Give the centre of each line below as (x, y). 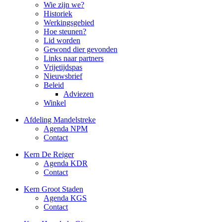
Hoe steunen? (65, 31)
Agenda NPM (66, 128)
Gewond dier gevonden (81, 49)
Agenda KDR (66, 163)
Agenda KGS (65, 198)
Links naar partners (74, 58)
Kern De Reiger (49, 154)
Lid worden (62, 40)
